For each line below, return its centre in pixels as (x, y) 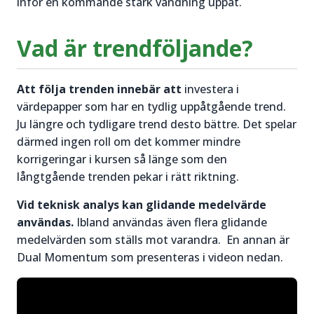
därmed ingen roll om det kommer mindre (129, 142)
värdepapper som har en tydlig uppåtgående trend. (151, 107)
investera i (210, 89)
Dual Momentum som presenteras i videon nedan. (150, 257)
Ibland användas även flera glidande (170, 222)
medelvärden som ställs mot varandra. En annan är (153, 240)
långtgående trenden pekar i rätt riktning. (128, 177)
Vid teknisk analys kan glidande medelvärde (142, 205)
